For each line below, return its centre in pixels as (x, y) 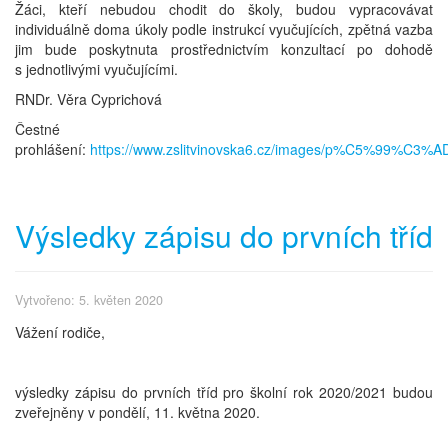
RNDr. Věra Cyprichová (88, 99)
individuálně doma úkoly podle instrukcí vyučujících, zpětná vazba (224, 29)
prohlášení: (52, 149)
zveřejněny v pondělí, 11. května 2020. (137, 411)
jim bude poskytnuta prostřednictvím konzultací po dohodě (224, 49)
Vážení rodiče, (60, 331)
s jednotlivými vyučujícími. (96, 69)
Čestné (37, 129)
